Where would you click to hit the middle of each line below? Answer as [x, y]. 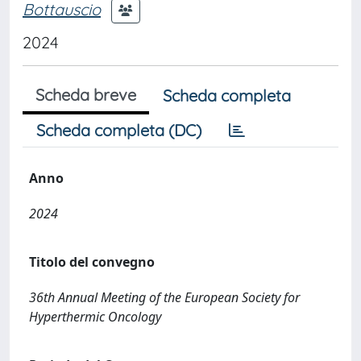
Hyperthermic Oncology [95, 317]
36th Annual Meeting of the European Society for [164, 297]
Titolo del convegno [92, 262]
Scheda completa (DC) [119, 130]
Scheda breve [86, 95]
